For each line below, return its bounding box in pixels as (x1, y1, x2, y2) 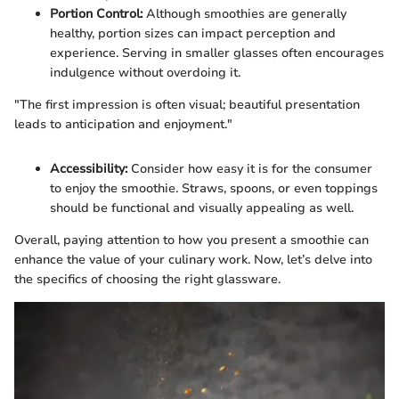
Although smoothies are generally (142, 5, 346, 23)
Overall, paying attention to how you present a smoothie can (14, 232, 369, 249)
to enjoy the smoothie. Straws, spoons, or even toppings (50, 180, 378, 198)
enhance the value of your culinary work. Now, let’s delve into (14, 251, 372, 269)
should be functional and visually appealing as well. (50, 199, 354, 217)
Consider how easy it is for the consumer (127, 160, 372, 178)
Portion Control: (50, 5, 142, 23)
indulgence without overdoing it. (50, 64, 240, 82)
